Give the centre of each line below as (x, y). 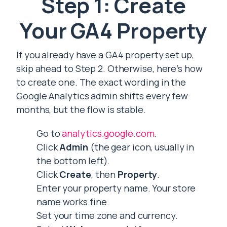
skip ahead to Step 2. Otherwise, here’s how (109, 69)
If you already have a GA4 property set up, (105, 55)
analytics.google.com (108, 134)
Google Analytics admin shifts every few (102, 96)
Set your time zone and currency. (107, 216)
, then (104, 175)
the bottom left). (73, 161)
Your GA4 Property (113, 31)
